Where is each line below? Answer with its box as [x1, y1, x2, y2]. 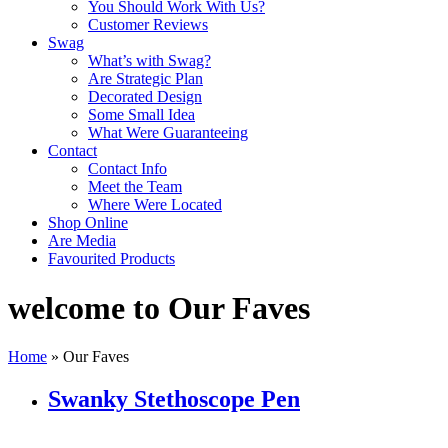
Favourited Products [48, 250, 175, 268]
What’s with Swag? [88, 52, 211, 70]
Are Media [48, 232, 116, 250]
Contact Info [88, 160, 167, 178]
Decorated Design [88, 88, 202, 106]
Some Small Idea [88, 106, 195, 124]
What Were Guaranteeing [88, 124, 248, 142]
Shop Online [48, 214, 128, 232]
